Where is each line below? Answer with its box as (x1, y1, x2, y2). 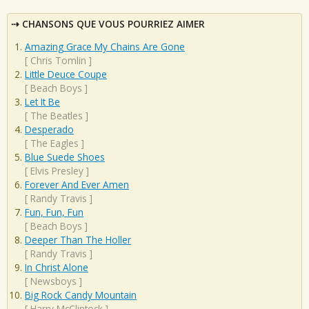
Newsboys (30, 275, 77, 288)
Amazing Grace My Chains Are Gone (25, 40, 185, 54)
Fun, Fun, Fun (25, 206, 83, 219)
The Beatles (30, 109, 83, 123)
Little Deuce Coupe (25, 68, 107, 81)
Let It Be (25, 95, 60, 109)
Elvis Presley (30, 164, 83, 178)
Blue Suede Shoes (25, 150, 105, 164)
